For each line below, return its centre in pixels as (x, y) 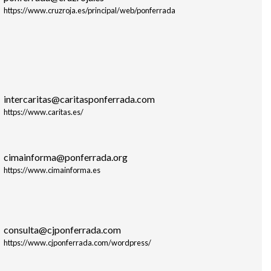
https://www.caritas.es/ (43, 112)
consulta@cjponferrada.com (62, 229)
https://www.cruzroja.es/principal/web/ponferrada (89, 10)
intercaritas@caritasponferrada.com (79, 99)
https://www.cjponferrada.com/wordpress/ (77, 242)
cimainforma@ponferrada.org (65, 157)
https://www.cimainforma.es (52, 170)
